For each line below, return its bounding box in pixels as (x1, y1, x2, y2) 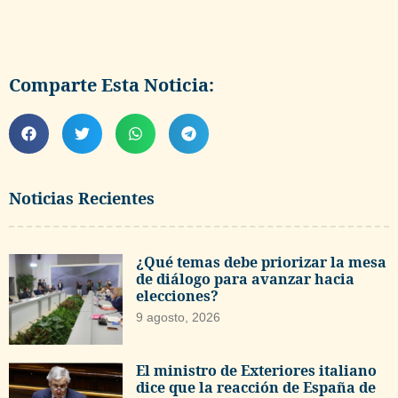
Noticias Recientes (9, 187, 155, 209)
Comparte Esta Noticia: (9, 72, 214, 97)
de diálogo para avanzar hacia (136, 268, 355, 289)
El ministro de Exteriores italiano (136, 361, 378, 381)
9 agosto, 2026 (136, 309, 221, 324)
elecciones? (136, 285, 219, 306)
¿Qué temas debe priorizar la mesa (136, 251, 387, 272)
